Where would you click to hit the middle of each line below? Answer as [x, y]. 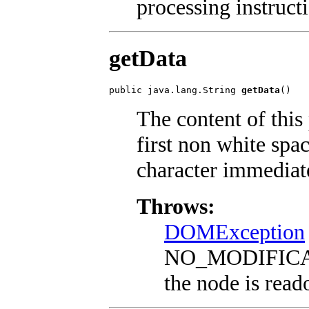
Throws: [176, 206]
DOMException [235, 231]
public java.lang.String [175, 90]
